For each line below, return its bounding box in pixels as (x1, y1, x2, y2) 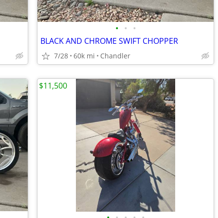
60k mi (73, 51, 95, 60)
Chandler (100, 51, 130, 60)
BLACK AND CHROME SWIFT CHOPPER (40, 36, 178, 46)
